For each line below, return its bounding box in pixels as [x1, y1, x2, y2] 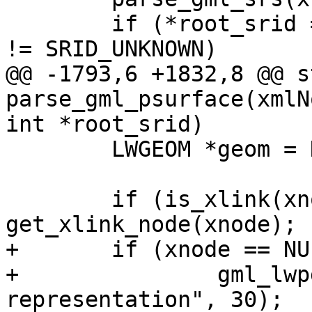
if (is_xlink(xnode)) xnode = [6, 187, 19, 212]
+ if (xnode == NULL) [6, 237, 19, 263]
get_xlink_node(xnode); [6, 212, 297, 237]
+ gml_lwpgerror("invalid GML [6, 262, 19, 288]
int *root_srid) [6, 111, 204, 137]
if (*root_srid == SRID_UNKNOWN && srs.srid [6, 11, 19, 37]
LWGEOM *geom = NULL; [6, 136, 19, 162]
